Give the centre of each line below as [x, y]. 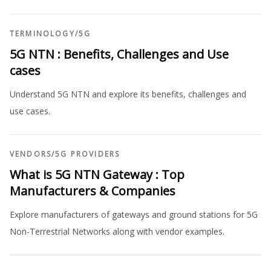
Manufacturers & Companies [93, 191]
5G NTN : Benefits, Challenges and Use [119, 54]
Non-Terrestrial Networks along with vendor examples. [117, 231]
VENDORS [31, 154]
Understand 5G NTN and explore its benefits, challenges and [128, 94]
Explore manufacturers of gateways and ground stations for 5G [134, 214]
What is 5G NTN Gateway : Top [97, 175]
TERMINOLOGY [42, 34]
